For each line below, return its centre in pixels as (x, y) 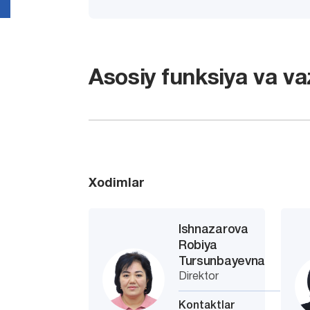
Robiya (198, 246)
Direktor (199, 277)
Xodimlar (117, 184)
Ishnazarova (213, 230)
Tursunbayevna (222, 262)
